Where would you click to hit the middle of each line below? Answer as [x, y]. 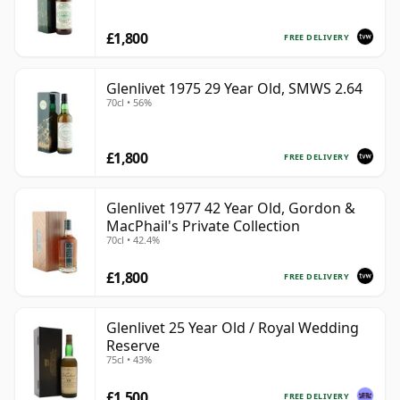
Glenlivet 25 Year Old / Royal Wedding [233, 328]
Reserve [133, 346]
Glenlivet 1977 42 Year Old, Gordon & [231, 208]
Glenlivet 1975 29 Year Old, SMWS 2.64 [234, 89]
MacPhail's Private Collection [203, 226]
